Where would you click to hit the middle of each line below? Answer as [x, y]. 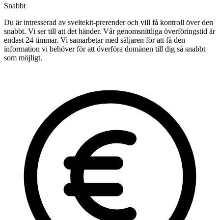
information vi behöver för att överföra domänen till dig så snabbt [105, 49]
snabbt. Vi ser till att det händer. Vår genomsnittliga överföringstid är [110, 31]
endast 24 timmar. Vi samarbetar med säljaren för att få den [95, 40]
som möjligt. [23, 58]
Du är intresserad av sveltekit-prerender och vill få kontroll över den [109, 23]
